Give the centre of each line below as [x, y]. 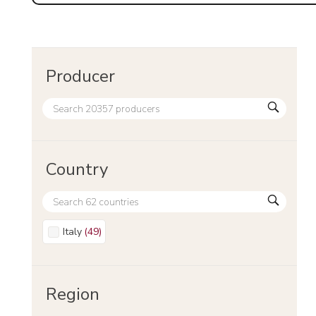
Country [77, 169]
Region [73, 294]
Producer [80, 76]
